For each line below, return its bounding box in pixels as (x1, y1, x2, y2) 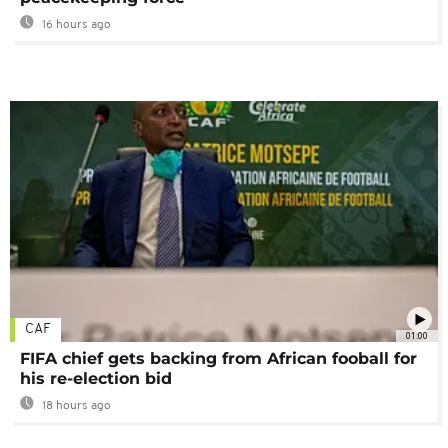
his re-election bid (20, 369, 172, 389)
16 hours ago (39, 19, 111, 32)
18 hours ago (39, 400, 111, 413)
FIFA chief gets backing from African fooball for (20, 349, 417, 369)
